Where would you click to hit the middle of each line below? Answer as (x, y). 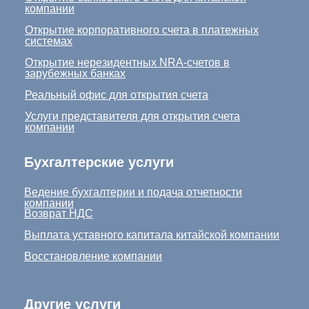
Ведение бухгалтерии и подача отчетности (133, 192)
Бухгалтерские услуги (99, 162)
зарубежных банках (75, 73)
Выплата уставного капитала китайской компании (152, 235)
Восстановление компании (93, 256)
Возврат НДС (59, 213)
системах (49, 41)
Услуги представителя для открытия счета (132, 116)
